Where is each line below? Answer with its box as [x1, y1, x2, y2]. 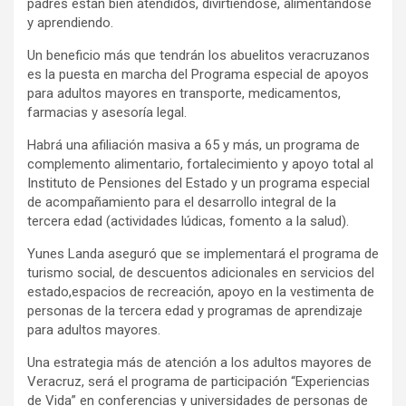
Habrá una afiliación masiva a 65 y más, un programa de [27, 137, 360, 153]
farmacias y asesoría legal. [27, 104, 187, 121]
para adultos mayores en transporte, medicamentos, [27, 85, 341, 101]
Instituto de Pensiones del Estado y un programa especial [27, 175, 370, 191]
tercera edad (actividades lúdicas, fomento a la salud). [27, 213, 349, 229]
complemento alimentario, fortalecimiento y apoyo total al [27, 156, 373, 172]
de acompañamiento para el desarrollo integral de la [27, 194, 336, 210]
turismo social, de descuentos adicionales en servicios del [27, 265, 374, 281]
